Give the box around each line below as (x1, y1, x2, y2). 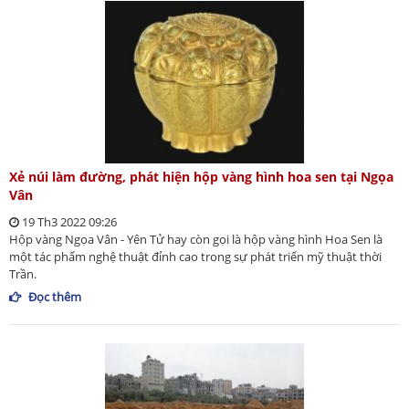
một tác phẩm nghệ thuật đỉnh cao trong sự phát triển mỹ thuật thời (9, 247, 382, 265)
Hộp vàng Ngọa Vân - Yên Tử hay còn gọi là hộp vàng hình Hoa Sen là (9, 230, 383, 247)
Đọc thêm (28, 288, 81, 305)
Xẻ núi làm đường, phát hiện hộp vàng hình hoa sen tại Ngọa (9, 167, 393, 185)
